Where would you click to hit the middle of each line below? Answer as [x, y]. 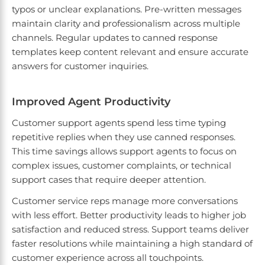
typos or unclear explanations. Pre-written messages [127, 9]
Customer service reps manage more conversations [125, 201]
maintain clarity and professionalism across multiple [126, 24]
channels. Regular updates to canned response [115, 38]
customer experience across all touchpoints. [108, 258]
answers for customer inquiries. [80, 66]
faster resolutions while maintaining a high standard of [132, 244]
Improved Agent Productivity [91, 102]
